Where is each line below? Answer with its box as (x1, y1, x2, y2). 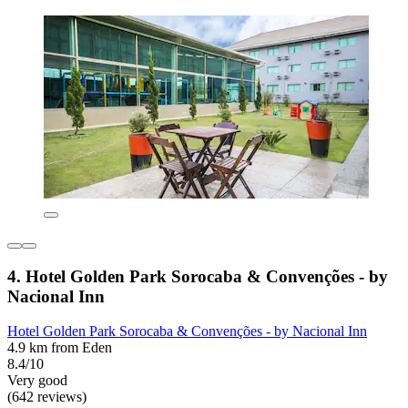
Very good (7, 372, 67, 389)
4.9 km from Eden (7, 340, 112, 356)
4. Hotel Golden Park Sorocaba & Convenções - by (7, 266, 388, 286)
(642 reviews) (7, 389, 87, 405)
